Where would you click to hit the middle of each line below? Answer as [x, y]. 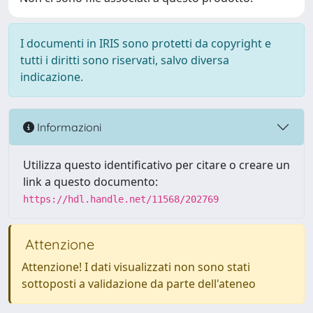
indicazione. [52, 77]
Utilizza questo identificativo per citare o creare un [156, 165]
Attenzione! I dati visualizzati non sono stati [136, 267]
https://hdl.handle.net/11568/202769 [121, 199]
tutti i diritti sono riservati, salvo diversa [125, 60]
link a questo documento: [90, 182]
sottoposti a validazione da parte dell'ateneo [139, 284]
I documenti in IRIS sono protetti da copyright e [146, 43]
